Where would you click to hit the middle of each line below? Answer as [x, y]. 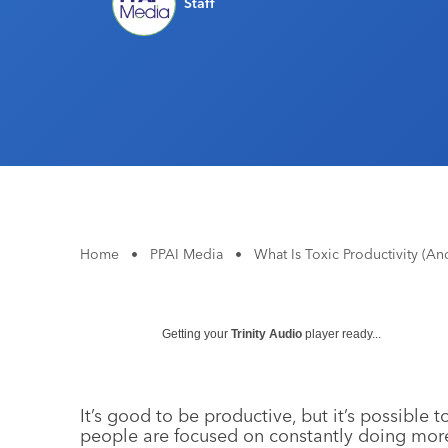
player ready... [341, 334]
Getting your [196, 334]
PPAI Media [186, 254]
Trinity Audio [266, 334]
